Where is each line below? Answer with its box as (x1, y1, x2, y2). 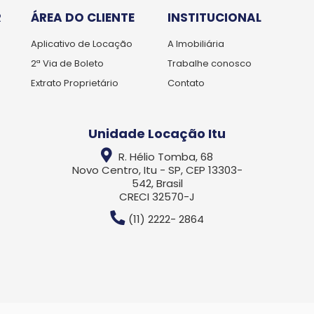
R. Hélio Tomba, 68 (116, 149, 213, 164)
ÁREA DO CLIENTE (31, 8, 135, 26)
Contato (168, 76, 205, 90)
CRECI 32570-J (119, 189, 195, 204)
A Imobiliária (168, 36, 224, 50)
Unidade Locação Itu (88, 124, 226, 142)
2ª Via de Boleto (31, 56, 104, 70)
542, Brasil (131, 175, 183, 191)
